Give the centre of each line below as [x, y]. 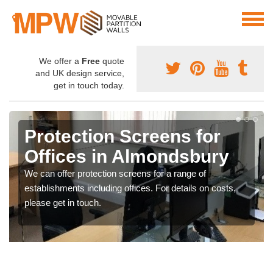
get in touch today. [89, 86]
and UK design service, [80, 73]
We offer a [60, 61]
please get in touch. [63, 203]
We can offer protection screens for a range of [115, 174]
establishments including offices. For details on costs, [130, 188]
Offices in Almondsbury [127, 157]
